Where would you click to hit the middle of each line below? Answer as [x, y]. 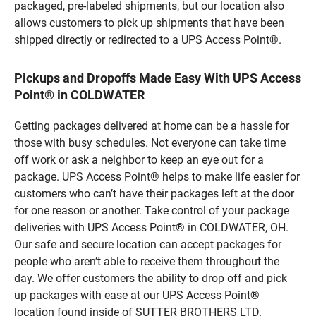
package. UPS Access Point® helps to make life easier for [157, 176]
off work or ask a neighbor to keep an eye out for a [139, 159]
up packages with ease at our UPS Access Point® [137, 295]
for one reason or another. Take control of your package [152, 210]
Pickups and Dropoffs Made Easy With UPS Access [158, 78]
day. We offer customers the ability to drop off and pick [151, 278]
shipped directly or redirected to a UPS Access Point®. [148, 39]
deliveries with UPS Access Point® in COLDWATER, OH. [151, 227]
